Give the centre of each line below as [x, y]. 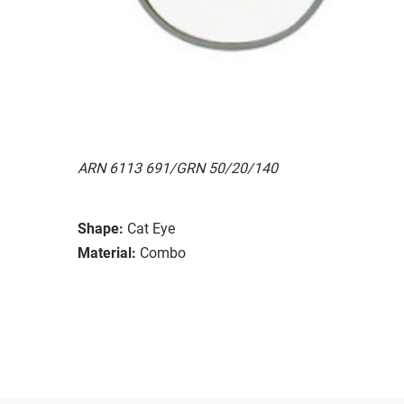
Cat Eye [151, 228]
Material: [107, 252]
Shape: [101, 228]
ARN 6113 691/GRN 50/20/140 [178, 168]
